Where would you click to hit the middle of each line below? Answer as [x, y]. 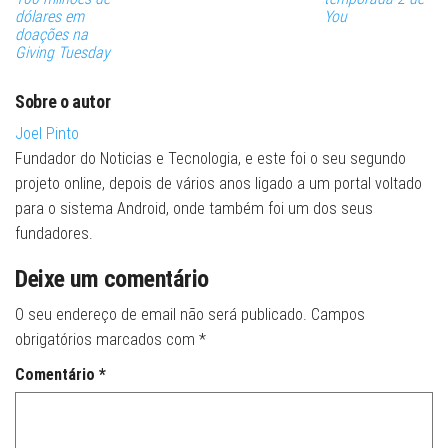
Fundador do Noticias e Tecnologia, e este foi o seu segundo [210, 159]
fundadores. [54, 234]
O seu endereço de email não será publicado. [161, 315]
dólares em [49, 17]
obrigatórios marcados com [107, 340]
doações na [51, 35]
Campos [338, 315]
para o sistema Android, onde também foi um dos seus [194, 209]
